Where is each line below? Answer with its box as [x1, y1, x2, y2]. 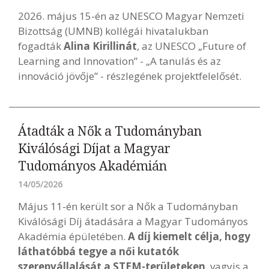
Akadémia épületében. [18, 229, 128, 243]
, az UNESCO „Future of [137, 39, 246, 53]
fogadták [18, 39, 64, 53]
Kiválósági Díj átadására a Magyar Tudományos [18, 214, 248, 228]
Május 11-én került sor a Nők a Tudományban [18, 199, 238, 213]
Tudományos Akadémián [18, 157, 167, 174]
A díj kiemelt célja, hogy [128, 229, 250, 243]
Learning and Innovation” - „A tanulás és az [18, 54, 221, 68]
